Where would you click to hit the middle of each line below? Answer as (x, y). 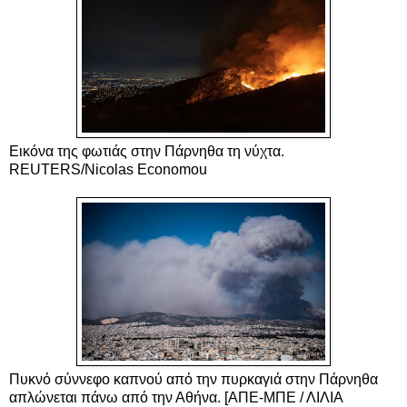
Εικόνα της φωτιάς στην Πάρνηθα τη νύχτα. (147, 151)
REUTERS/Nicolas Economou (110, 169)
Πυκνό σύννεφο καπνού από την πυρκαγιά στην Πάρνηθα (194, 379)
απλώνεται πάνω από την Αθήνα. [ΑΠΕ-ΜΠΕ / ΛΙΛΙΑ (176, 397)
